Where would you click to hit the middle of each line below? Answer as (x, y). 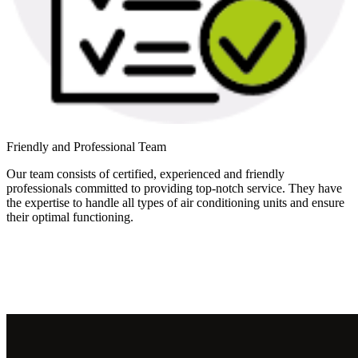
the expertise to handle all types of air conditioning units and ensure (175, 202)
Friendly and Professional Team (86, 146)
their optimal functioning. (70, 217)
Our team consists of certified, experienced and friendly (145, 173)
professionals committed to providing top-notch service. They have (174, 188)
